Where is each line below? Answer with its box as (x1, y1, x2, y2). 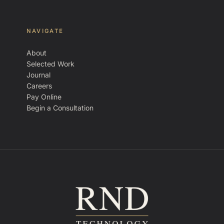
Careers (26, 81, 52, 90)
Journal (26, 70, 51, 79)
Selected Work (26, 59, 75, 68)
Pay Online (26, 92, 62, 101)
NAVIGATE (26, 27, 64, 34)
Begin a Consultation (26, 103, 94, 112)
